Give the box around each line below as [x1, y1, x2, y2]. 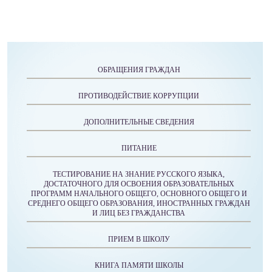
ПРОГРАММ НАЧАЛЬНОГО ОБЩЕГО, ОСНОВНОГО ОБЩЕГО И [30, 189, 247, 198]
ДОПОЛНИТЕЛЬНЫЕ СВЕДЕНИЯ [83, 117, 194, 126]
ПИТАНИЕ [121, 143, 157, 152]
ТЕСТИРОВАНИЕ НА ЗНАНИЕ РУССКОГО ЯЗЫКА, [53, 169, 225, 178]
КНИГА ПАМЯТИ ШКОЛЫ [94, 260, 183, 270]
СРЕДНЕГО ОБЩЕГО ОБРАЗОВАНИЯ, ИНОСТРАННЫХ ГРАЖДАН [27, 199, 250, 208]
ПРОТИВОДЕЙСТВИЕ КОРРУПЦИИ [78, 91, 199, 100]
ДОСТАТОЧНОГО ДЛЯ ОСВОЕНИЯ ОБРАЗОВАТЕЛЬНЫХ [43, 179, 234, 188]
